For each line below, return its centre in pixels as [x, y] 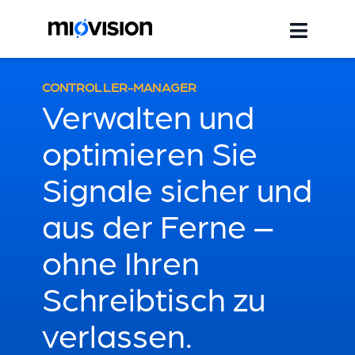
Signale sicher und [177, 188]
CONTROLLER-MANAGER [119, 87]
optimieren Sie [149, 151]
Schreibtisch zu [153, 297]
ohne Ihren [120, 261]
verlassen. [117, 334]
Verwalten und [148, 115]
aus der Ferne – [157, 224]
